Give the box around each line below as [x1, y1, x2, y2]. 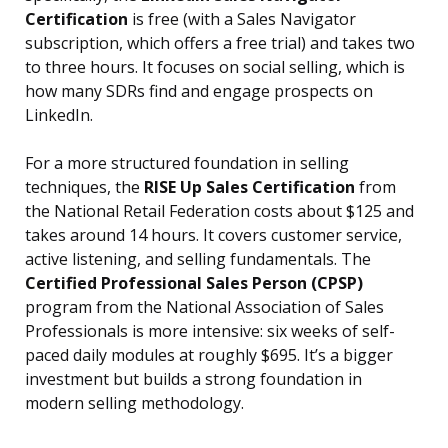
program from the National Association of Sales [25, 296, 384, 319]
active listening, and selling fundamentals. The [25, 248, 371, 271]
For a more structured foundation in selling [25, 152, 349, 175]
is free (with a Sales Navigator [128, 8, 356, 31]
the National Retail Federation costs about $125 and [25, 200, 414, 223]
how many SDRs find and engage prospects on [25, 80, 373, 103]
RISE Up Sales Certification [144, 176, 355, 199]
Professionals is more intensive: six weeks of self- [25, 320, 395, 343]
